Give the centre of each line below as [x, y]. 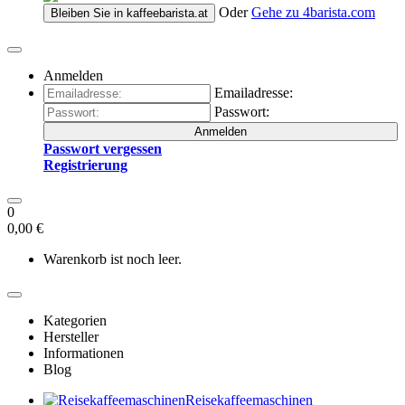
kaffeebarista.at [167, 13]
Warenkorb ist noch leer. [113, 259]
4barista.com [339, 12]
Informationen [84, 353]
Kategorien [75, 320]
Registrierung [85, 165]
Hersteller [71, 337]
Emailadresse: [254, 93]
